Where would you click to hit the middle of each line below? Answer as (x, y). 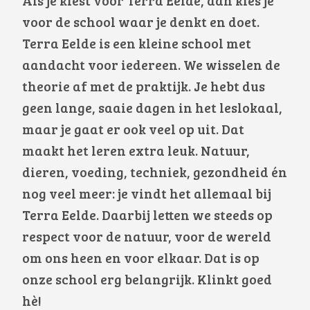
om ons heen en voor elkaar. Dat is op (141, 260)
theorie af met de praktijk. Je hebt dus (144, 88)
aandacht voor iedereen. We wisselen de (151, 67)
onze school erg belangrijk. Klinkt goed (147, 281)
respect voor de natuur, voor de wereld (147, 238)
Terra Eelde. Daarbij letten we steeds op (147, 217)
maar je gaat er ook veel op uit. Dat (133, 131)
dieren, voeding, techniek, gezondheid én (155, 174)
